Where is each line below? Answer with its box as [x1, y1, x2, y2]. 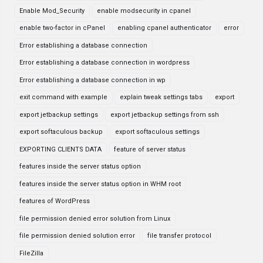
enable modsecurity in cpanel [97, 6, 191, 15]
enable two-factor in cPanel [19, 24, 105, 32]
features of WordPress [19, 197, 90, 205]
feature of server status [114, 145, 186, 153]
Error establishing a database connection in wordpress [19, 59, 190, 66]
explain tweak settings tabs [120, 93, 203, 101]
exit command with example [19, 93, 107, 101]
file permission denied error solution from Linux [19, 214, 170, 222]
